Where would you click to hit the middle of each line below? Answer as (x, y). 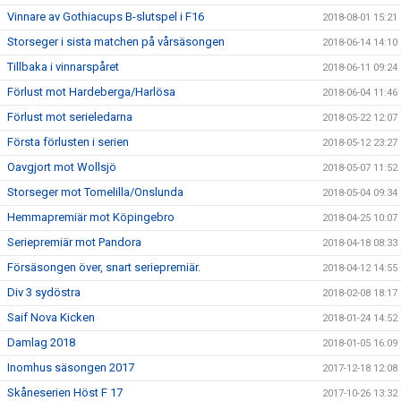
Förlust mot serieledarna (70, 117)
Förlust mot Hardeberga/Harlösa (91, 92)
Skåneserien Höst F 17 (65, 392)
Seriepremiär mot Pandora (74, 242)
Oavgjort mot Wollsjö (62, 167)
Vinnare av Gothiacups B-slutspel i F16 (106, 17)
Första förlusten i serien (68, 142)
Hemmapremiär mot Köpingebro (91, 217)
